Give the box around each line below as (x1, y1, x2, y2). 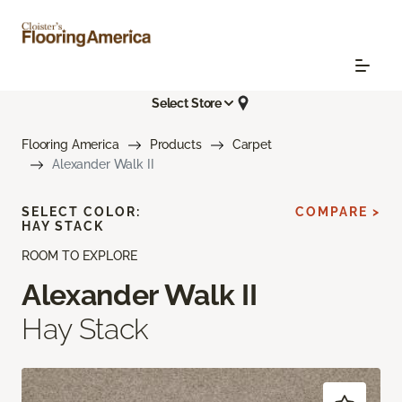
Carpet (232, 137, 272, 153)
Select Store (151, 95, 223, 110)
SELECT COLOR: (22, 205, 141, 220)
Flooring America (22, 137, 119, 153)
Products (149, 137, 202, 153)
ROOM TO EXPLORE (22, 249, 137, 264)
